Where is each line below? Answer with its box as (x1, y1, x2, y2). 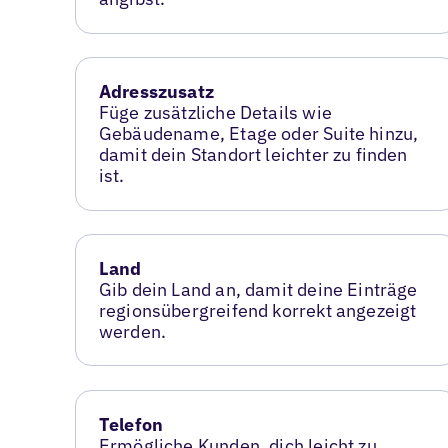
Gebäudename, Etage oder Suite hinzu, (98, 122, 419, 146)
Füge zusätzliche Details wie (98, 101, 332, 125)
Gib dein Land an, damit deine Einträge (98, 278, 418, 302)
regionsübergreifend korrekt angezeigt (98, 299, 417, 323)
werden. (98, 320, 167, 344)
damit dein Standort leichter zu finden (98, 143, 408, 167)
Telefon (98, 413, 164, 437)
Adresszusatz (98, 80, 214, 104)
